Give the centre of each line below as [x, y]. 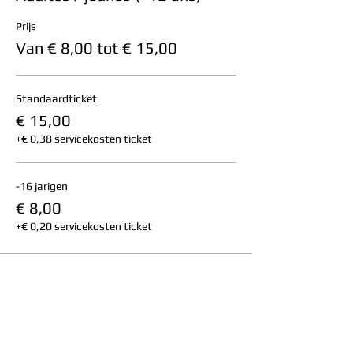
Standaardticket [56, 99]
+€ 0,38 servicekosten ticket [84, 139]
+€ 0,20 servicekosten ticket [84, 227]
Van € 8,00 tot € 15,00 [97, 48]
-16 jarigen [42, 186]
